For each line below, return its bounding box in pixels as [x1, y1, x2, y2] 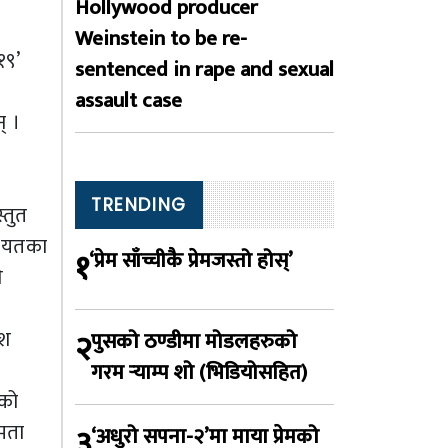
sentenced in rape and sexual [75, 52, 334, 87]
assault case [75, 83, 182, 118]
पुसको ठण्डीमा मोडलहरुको [91, 324, 297, 359]
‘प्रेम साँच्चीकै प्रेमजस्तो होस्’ [89, 243, 293, 278]
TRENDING [91, 193, 187, 217]
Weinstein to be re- [75, 21, 247, 56]
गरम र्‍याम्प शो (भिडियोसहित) [91, 355, 307, 390]
